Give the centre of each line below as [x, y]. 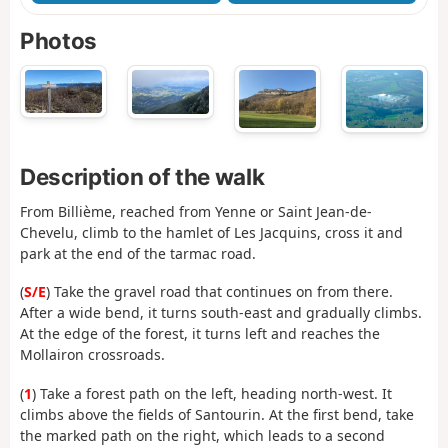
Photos [58, 41]
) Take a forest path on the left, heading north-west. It [212, 393]
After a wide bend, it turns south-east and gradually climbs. [221, 313]
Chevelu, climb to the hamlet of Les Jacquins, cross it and [211, 232]
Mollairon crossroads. [92, 355]
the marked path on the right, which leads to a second [202, 435]
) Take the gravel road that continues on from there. [219, 292]
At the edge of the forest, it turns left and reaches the [200, 334]
